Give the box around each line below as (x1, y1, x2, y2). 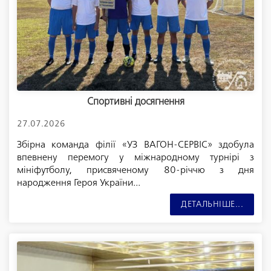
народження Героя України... (16, 178, 140, 188)
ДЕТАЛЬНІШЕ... (181, 200, 244, 209)
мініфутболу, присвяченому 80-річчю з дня (16, 165, 255, 175)
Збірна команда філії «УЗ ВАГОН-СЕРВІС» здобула (16, 140, 255, 149)
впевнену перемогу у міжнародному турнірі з (16, 152, 255, 162)
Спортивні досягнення (87, 97, 184, 108)
